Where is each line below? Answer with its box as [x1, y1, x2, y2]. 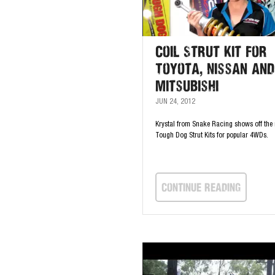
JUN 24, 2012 [155, 98, 195, 106]
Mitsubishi [155, 77, 219, 95]
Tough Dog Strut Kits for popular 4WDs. [155, 132, 268, 139]
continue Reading [161, 180, 241, 193]
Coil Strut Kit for [155, 43, 267, 60]
